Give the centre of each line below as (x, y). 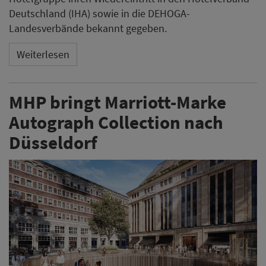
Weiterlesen (43, 55)
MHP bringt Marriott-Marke (118, 102)
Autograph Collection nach (116, 122)
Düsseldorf (53, 142)
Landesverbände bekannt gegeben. (88, 28)
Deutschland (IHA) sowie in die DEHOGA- (99, 13)
